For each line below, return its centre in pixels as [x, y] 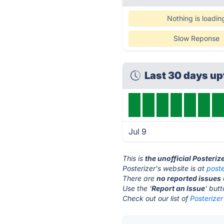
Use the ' [137, 188]
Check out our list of [156, 198]
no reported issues [189, 178]
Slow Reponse [196, 38]
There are [140, 178]
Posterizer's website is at [165, 168]
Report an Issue [178, 188]
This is [134, 158]
